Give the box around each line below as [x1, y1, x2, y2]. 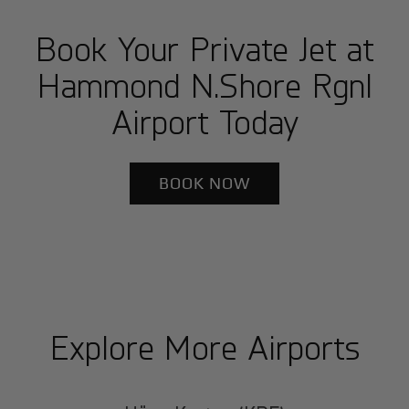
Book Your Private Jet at [35, 27, 374, 69]
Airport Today [110, 100, 299, 142]
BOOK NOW [159, 173, 250, 194]
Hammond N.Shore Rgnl [37, 64, 372, 106]
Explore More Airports [49, 326, 360, 368]
